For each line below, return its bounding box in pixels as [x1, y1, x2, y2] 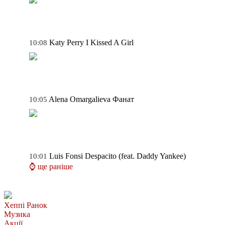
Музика [4, 209, 30, 218]
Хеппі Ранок [4, 200, 47, 209]
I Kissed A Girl [86, 38, 134, 47]
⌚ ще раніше [29, 162, 73, 171]
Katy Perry [49, 38, 84, 47]
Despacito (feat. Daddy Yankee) [85, 151, 186, 160]
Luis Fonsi [49, 151, 83, 160]
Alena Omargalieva [49, 94, 110, 103]
